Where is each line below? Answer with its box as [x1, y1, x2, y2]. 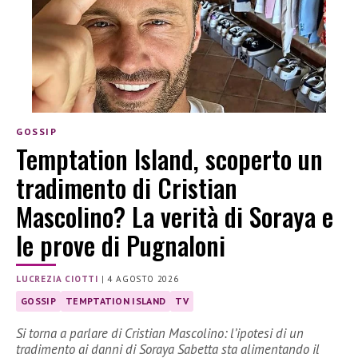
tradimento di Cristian [16, 169, 237, 207]
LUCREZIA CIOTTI [16, 273, 98, 285]
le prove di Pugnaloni [16, 226, 225, 265]
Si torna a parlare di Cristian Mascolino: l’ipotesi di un [16, 324, 304, 342]
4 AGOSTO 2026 [107, 273, 179, 285]
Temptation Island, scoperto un [16, 140, 323, 178]
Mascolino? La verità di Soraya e [16, 197, 333, 236]
